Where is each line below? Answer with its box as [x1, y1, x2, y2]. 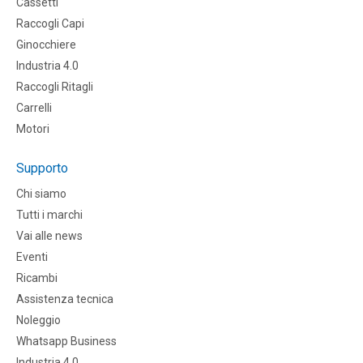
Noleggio [16, 314, 61, 327]
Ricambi [16, 271, 58, 285]
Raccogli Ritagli [16, 80, 93, 94]
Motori [16, 122, 49, 136]
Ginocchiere [16, 38, 76, 52]
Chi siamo [16, 187, 66, 201]
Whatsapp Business [16, 335, 117, 348]
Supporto [16, 160, 68, 177]
